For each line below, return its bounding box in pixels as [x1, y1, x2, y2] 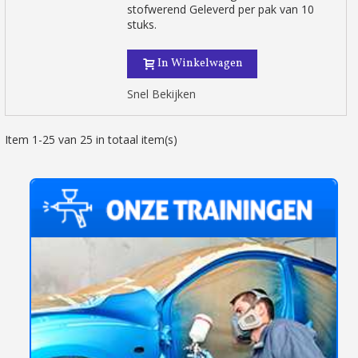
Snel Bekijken [127, 86, 197, 101]
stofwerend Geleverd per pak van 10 [127, 2, 315, 17]
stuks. [127, 17, 157, 32]
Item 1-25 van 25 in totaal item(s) [4, 132, 177, 147]
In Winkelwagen [157, 56, 244, 71]
